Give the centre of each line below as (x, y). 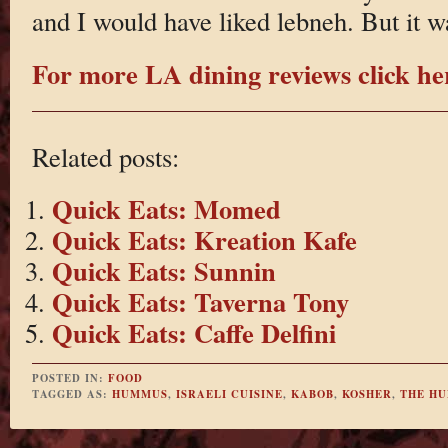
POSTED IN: (69, 377)
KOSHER (366, 393)
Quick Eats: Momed (166, 209)
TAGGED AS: (71, 393)
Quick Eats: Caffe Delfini (193, 333)
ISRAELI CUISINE (229, 393)
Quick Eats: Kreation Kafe (204, 240)
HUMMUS (139, 393)
